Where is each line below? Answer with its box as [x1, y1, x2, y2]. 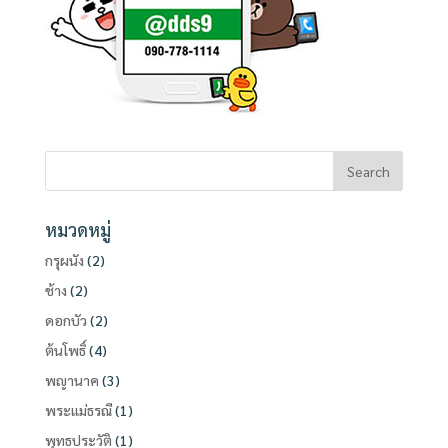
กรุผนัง [44, 251, 84, 269]
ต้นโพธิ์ [44, 341, 86, 359]
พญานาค [44, 371, 99, 389]
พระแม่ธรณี [44, 401, 112, 419]
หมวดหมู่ [44, 218, 111, 241]
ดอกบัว [44, 311, 87, 329]
